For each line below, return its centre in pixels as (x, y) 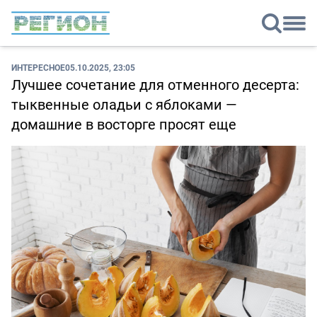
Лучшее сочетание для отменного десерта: (155, 85)
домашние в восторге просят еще (124, 125)
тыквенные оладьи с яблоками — (124, 105)
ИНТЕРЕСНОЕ (38, 68)
